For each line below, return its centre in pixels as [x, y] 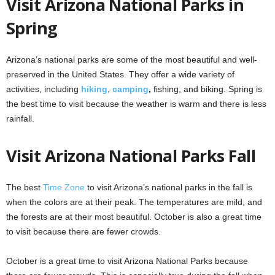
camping [130, 89]
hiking [94, 89]
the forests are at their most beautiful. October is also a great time [134, 216]
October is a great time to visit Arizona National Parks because [127, 261]
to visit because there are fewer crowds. [83, 231]
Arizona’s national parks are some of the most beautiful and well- [132, 59]
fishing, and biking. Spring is [207, 89]
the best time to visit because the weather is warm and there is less [136, 103]
